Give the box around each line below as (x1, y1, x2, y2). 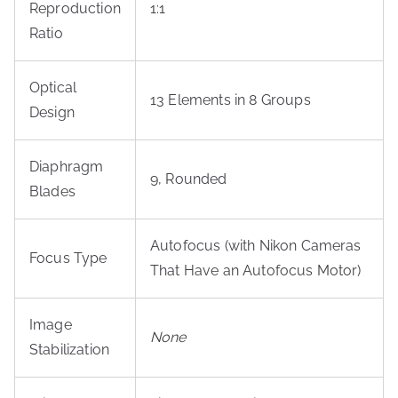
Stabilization (29, 341, 110, 358)
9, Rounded (150, 171, 227, 187)
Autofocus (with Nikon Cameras (150, 237, 362, 254)
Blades (29, 183, 76, 200)
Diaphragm (29, 158, 104, 175)
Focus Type (29, 250, 107, 267)
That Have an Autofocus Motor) (150, 262, 362, 279)
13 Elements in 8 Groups (150, 92, 311, 108)
